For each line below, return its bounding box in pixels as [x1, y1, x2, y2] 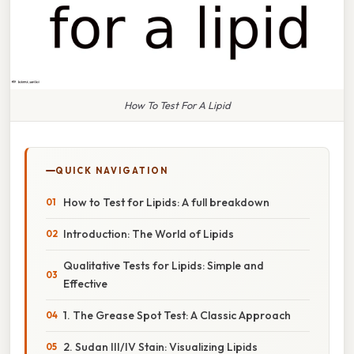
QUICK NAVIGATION [55, 164, 168, 176]
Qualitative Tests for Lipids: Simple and [63, 258, 264, 273]
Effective [63, 276, 107, 291]
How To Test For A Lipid [123, 98, 231, 111]
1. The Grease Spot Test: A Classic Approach [63, 307, 291, 322]
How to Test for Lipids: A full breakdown [63, 194, 269, 209]
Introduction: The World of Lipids [63, 226, 234, 241]
